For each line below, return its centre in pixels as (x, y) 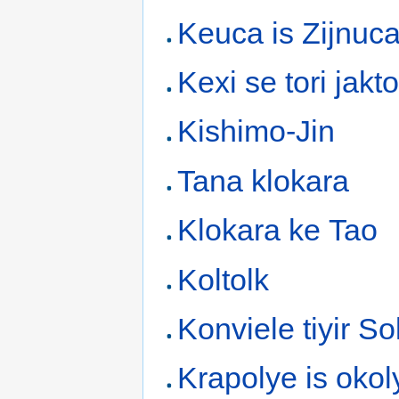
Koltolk (224, 279)
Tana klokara (264, 180)
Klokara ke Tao (278, 230)
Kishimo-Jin (256, 131)
